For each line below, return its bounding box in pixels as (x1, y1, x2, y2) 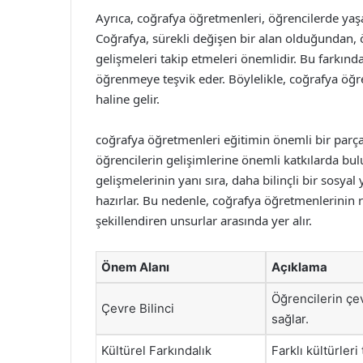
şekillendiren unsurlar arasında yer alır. (96, 212, 312, 228)
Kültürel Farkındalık (101, 343, 211, 358)
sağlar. (271, 311, 309, 327)
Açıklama (271, 259, 327, 275)
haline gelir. (96, 91, 160, 107)
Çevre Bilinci (101, 301, 174, 316)
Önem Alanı (101, 259, 169, 275)
